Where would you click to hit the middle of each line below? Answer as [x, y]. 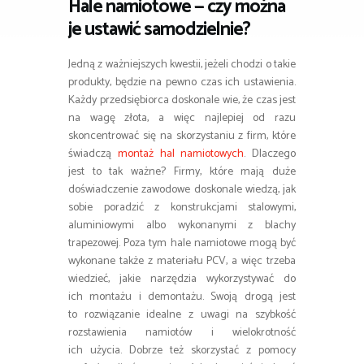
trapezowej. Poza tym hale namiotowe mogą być [182, 244]
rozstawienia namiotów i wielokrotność [182, 333]
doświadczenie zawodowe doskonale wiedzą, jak [182, 190]
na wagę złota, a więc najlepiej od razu [182, 119]
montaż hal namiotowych [181, 154]
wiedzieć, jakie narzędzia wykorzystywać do [182, 279]
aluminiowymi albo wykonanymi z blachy [182, 226]
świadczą [93, 154]
